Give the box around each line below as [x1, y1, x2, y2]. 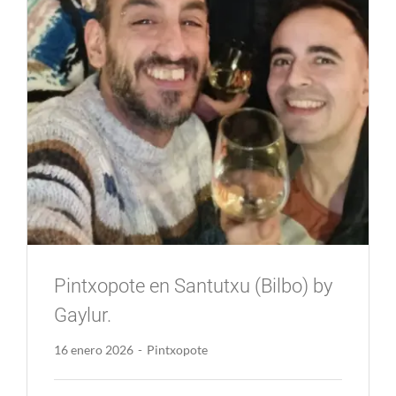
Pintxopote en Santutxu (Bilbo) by [53, 274, 332, 297]
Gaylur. [53, 303, 111, 326]
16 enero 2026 [53, 342, 133, 358]
